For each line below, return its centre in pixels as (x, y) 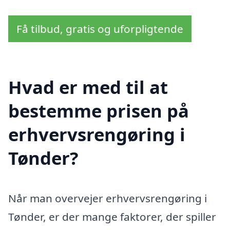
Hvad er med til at (88, 87)
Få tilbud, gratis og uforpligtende (100, 29)
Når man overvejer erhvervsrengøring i (108, 198)
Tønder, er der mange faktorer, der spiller (112, 216)
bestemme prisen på (99, 110)
